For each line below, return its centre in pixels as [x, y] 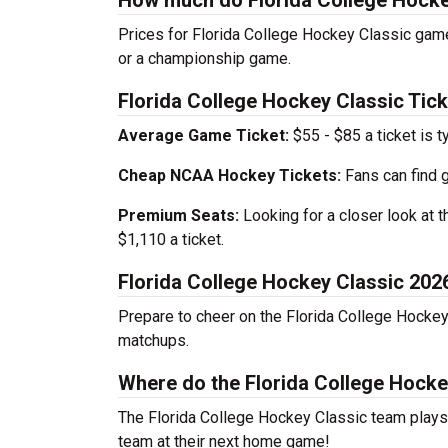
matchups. [153, 340]
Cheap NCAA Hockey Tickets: [229, 175]
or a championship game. [204, 58]
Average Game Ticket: [203, 135]
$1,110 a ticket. [171, 239]
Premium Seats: [178, 215]
